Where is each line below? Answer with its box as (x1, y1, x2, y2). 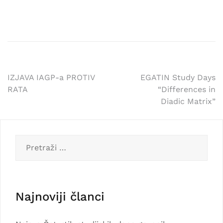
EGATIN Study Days (140, 72, 216, 82)
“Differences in (158, 84, 216, 94)
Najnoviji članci (15, 189, 105, 204)
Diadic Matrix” (161, 96, 216, 106)
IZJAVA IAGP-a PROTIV (7, 72, 95, 82)
